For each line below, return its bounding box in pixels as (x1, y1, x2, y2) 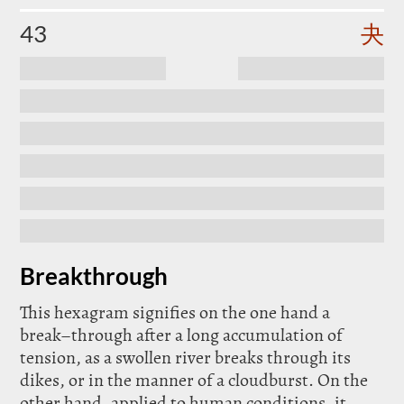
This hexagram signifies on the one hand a (20, 300, 331, 325)
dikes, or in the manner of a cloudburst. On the (20, 368, 369, 392)
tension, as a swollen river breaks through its (20, 345, 352, 370)
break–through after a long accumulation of (20, 323, 344, 347)
